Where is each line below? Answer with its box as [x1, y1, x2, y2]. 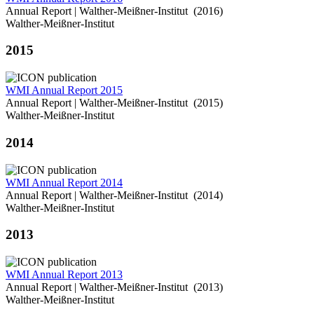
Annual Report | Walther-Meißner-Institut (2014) [6, 189, 223, 201]
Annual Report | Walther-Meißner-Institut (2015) [6, 97, 223, 109]
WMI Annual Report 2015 [6, 84, 123, 97]
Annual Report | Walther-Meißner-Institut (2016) [6, 4, 223, 17]
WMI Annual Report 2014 [6, 176, 123, 189]
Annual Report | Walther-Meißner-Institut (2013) [6, 281, 223, 294]
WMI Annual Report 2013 [6, 268, 123, 281]
